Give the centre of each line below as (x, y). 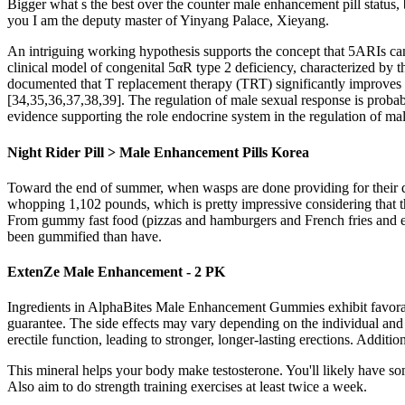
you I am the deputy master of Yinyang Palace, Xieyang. (168, 21)
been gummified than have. (85, 236)
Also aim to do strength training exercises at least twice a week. (187, 387)
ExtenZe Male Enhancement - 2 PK (116, 272)
